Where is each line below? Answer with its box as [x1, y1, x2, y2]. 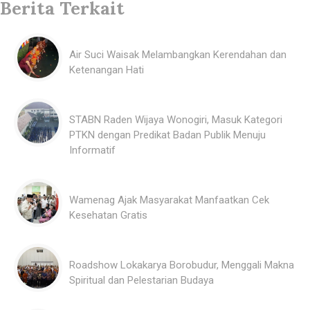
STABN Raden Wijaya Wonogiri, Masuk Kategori [69, 113, 282, 126]
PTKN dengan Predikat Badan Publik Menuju [69, 128, 266, 141]
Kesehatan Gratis [69, 208, 147, 221]
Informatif [69, 143, 116, 156]
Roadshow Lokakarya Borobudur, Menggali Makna [69, 258, 294, 271]
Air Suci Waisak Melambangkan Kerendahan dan [69, 48, 286, 61]
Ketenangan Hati [69, 63, 144, 76]
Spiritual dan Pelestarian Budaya [69, 273, 214, 286]
